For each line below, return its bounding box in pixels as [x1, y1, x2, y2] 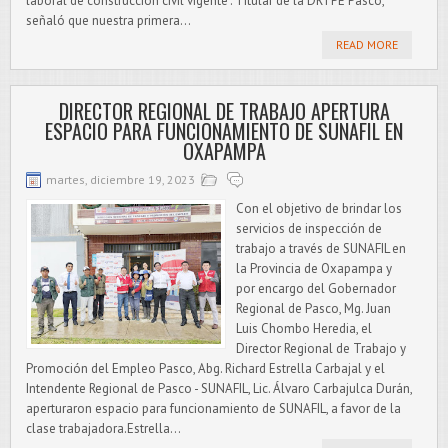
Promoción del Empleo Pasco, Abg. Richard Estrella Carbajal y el [26, 360, 385, 377]
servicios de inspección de [236, 220, 382, 237]
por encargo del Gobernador [236, 280, 396, 297]
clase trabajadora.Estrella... [26, 420, 181, 437]
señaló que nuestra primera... [26, 12, 191, 29]
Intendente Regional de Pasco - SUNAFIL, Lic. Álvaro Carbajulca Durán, [26, 380, 412, 397]
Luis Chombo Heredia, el [236, 320, 372, 337]
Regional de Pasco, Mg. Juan [236, 300, 391, 317]
